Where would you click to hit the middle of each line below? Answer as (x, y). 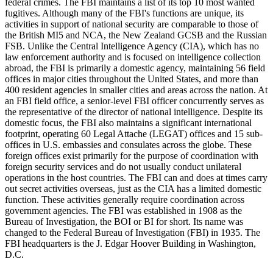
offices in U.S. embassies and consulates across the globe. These (128, 144)
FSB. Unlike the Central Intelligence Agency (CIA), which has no (132, 46)
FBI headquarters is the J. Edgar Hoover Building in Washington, (130, 243)
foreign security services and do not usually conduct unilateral (123, 166)
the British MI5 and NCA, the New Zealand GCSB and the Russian (136, 35)
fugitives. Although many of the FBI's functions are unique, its (124, 13)
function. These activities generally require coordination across (125, 199)
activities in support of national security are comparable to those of (132, 24)
